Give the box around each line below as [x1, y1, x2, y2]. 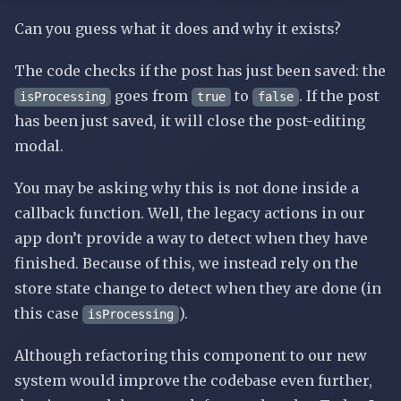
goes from [111, 86, 192, 105]
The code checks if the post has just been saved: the [14, 61, 386, 80]
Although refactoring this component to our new [14, 346, 367, 365]
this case [14, 303, 82, 322]
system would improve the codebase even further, [14, 371, 372, 390]
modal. [14, 136, 64, 155]
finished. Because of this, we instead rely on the [14, 253, 358, 272]
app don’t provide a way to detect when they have [14, 228, 368, 247]
